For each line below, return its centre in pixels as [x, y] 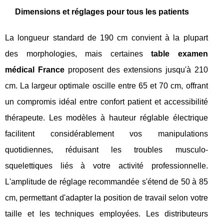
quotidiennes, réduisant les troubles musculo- [106, 150]
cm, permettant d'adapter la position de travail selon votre [106, 198]
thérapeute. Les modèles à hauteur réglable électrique [106, 118]
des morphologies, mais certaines [78, 54]
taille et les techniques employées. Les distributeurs [106, 214]
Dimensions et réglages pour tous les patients [102, 12]
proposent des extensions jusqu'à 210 [136, 70]
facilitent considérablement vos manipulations [106, 134]
